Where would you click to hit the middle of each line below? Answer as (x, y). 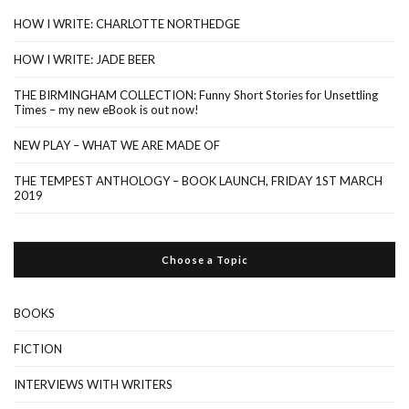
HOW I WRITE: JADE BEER (84, 59)
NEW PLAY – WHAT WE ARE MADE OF (117, 145)
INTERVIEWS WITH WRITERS (93, 384)
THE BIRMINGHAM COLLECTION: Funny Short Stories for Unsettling (196, 94)
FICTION (38, 348)
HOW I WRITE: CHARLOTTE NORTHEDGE (127, 23)
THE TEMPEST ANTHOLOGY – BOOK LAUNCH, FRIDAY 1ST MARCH (198, 180)
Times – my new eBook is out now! (106, 109)
